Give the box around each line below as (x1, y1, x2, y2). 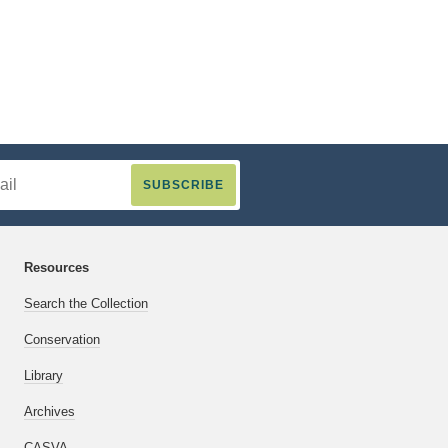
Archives (24, 404, 75, 420)
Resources (24, 260, 89, 276)
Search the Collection (24, 296, 148, 312)
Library (24, 368, 63, 384)
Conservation (24, 332, 100, 348)
